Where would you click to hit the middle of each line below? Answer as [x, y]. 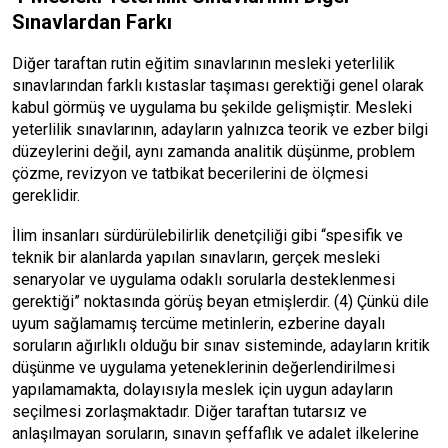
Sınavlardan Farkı [92, 22]
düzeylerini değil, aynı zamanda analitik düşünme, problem [213, 151]
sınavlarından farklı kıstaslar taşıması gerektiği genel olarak [218, 85]
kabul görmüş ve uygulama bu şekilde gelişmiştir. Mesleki [212, 107]
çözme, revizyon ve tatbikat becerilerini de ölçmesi [190, 173]
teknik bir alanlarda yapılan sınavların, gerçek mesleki [196, 257]
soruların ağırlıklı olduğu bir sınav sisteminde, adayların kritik [221, 345]
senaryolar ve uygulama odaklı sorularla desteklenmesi [203, 279]
